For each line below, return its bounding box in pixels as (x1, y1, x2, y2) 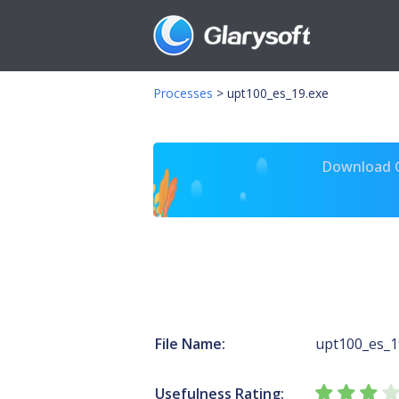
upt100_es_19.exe (227, 85, 329, 102)
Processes (153, 85, 213, 102)
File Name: (155, 334, 225, 354)
